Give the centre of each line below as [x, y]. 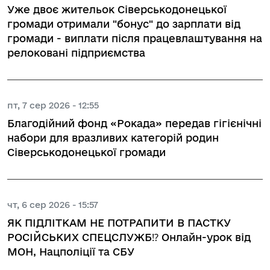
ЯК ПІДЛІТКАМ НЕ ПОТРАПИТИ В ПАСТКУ [119, 222]
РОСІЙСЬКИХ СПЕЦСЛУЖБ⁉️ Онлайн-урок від [129, 237]
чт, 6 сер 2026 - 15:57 [53, 204]
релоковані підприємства [76, 52]
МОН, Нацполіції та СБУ [71, 251]
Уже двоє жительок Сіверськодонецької [117, 9]
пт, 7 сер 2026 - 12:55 [53, 105]
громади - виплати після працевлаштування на [135, 38]
